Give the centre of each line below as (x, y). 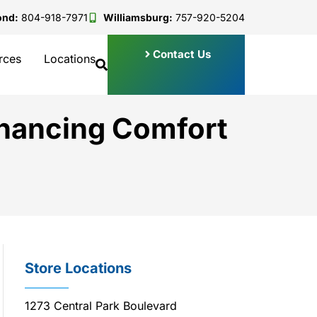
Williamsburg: (138, 17)
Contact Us (181, 54)
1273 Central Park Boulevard (101, 305)
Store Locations (78, 268)
